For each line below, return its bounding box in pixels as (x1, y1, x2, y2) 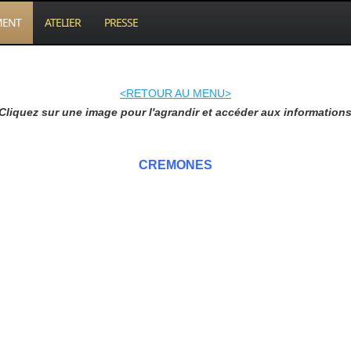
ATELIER (45, 15, 81, 30)
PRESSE (104, 15, 139, 30)
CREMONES (138, 158, 212, 172)
